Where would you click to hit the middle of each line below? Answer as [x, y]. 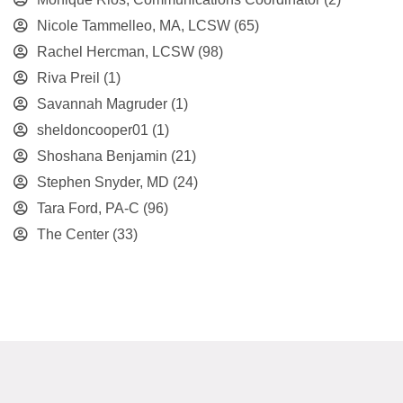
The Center [73, 234]
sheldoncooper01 [93, 130]
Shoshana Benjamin [103, 156]
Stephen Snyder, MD [103, 182]
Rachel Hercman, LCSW [116, 52]
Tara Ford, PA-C [89, 208]
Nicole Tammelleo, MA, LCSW [134, 26]
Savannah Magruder [103, 104]
